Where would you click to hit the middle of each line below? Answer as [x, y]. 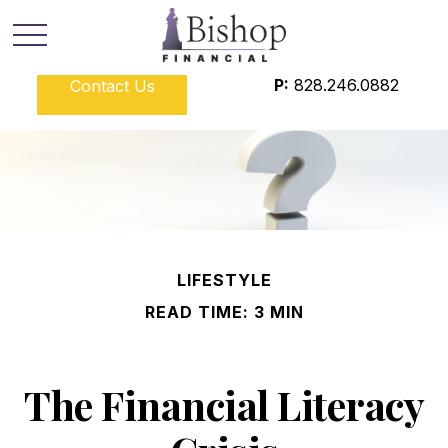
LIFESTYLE [224, 280]
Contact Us [112, 86]
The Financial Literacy [224, 404]
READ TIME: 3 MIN [224, 312]
